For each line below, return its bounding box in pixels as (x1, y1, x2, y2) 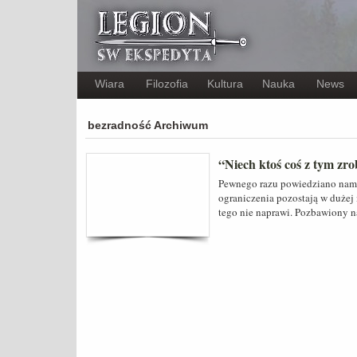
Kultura (207, 77, 243, 90)
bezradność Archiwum (88, 119, 208, 131)
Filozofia (146, 77, 188, 90)
